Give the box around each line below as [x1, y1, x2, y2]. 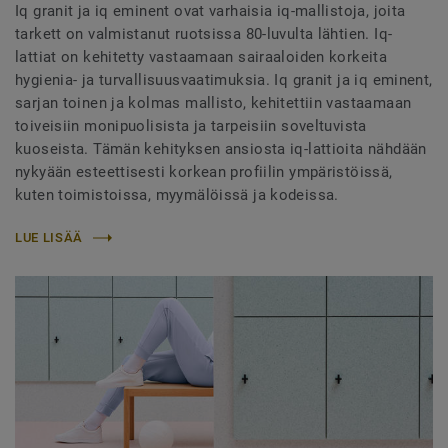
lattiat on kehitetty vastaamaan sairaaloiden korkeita [15, 48, 388, 66]
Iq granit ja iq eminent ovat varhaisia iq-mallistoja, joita [15, 2, 406, 20]
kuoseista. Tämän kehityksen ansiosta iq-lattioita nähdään [15, 140, 427, 158]
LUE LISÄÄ [15, 230, 83, 245]
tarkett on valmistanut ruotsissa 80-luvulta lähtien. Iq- [15, 25, 393, 43]
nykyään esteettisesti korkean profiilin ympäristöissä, [15, 163, 393, 181]
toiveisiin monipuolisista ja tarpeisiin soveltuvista [15, 117, 367, 135]
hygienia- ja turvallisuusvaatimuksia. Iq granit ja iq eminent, [15, 71, 433, 89]
